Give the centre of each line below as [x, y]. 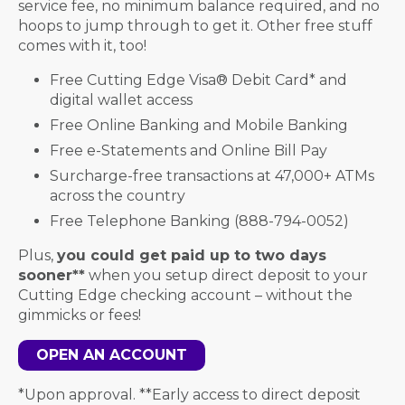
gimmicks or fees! [80, 315]
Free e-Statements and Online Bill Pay [188, 151]
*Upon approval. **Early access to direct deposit [189, 395]
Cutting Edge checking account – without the [185, 295]
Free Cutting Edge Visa [133, 80]
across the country [118, 196]
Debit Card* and [287, 80]
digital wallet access [121, 100]
